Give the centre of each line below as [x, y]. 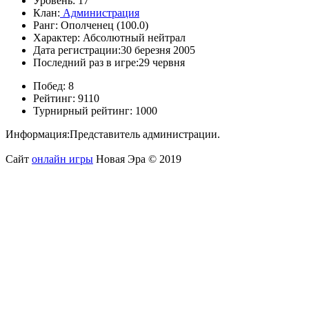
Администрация [100, 12]
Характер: [57, 37]
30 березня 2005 [158, 50]
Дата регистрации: [77, 50]
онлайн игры [62, 159]
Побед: [49, 86]
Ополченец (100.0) [103, 25]
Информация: [38, 134]
